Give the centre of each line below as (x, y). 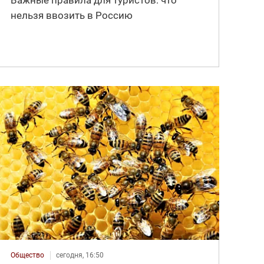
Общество (28, 255)
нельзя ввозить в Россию (72, 15)
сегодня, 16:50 (80, 255)
